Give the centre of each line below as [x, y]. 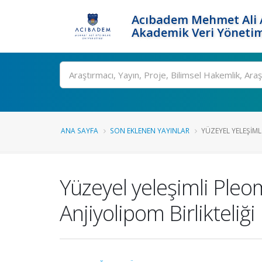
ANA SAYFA [80, 130]
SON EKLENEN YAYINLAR [150, 130]
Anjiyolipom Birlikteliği [157, 213]
